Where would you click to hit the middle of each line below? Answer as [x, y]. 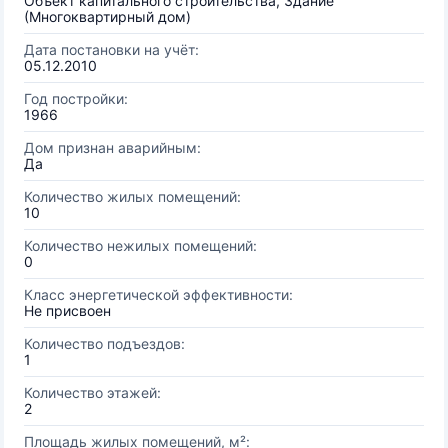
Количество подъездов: [104, 343]
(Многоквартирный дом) [107, 16]
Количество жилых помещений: [132, 196]
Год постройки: [76, 98]
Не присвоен [67, 310]
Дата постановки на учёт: [111, 49]
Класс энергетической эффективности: [158, 294]
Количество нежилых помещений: [140, 245]
